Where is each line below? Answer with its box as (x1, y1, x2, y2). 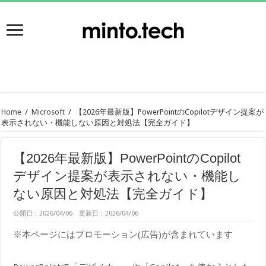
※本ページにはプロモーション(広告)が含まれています (13, 229, 233, 240)
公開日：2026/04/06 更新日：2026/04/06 (13, 209, 145, 217)
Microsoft (31, 107, 65, 116)
